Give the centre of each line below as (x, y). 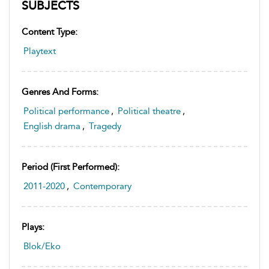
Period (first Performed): (71, 167)
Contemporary (102, 186)
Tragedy (105, 126)
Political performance (66, 111)
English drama (52, 126)
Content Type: (50, 32)
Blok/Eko (42, 246)
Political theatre (149, 111)
